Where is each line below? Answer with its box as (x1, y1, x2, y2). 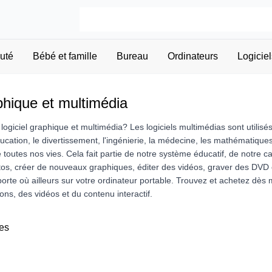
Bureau (116, 51, 148, 61)
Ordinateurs (167, 51, 218, 61)
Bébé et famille (32, 51, 97, 61)
